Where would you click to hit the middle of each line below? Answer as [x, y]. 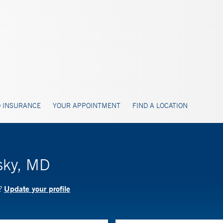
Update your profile [37, 188]
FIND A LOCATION [160, 106]
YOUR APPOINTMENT [87, 106]
